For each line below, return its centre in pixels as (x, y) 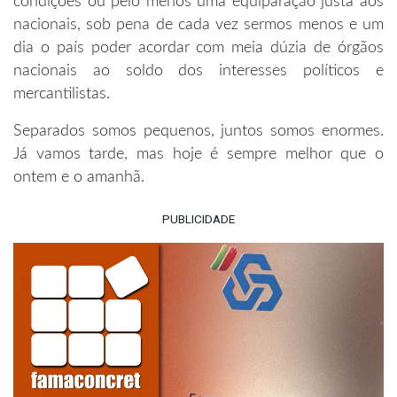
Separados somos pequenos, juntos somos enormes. (198, 131)
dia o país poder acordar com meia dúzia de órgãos (198, 47)
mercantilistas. (62, 93)
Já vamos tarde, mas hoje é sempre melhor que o (198, 154)
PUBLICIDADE (198, 219)
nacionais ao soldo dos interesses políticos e (198, 70)
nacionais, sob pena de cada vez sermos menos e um (198, 24)
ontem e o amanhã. (79, 177)
